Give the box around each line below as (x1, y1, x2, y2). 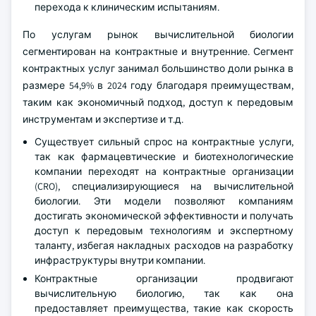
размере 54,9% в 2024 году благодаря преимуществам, (23, 79, 293, 92)
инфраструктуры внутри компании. (35, 254, 205, 267)
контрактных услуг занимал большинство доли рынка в (23, 62, 293, 75)
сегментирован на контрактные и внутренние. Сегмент (23, 45, 293, 58)
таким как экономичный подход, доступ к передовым (23, 96, 293, 109)
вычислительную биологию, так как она (35, 287, 293, 300)
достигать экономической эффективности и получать (35, 209, 293, 222)
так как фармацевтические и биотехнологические (35, 150, 293, 163)
